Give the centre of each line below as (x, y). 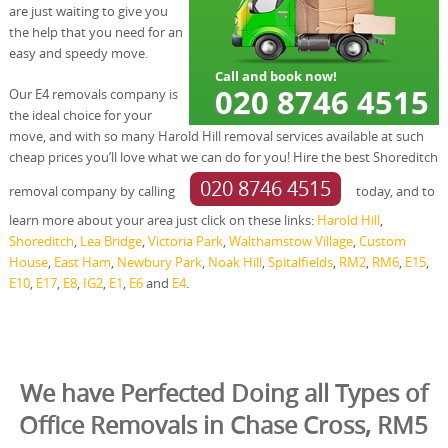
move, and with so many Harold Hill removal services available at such (216, 135)
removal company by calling (93, 190)
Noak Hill (234, 261)
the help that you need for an (95, 31)
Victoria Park (185, 240)
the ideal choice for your (80, 114)
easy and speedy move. (78, 52)
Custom (382, 240)
